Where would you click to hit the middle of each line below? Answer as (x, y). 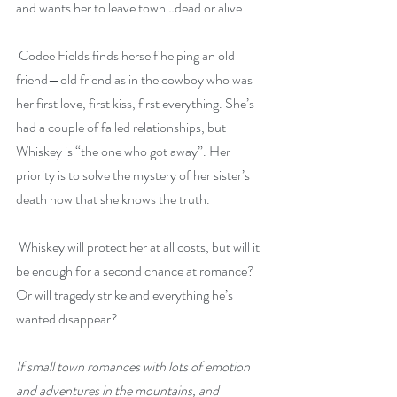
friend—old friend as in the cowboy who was (136, 79)
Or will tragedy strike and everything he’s (126, 295)
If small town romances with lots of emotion (134, 366)
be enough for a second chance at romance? (136, 271)
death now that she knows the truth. (113, 199)
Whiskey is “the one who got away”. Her (125, 151)
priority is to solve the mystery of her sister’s (134, 175)
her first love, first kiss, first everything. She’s (136, 103)
